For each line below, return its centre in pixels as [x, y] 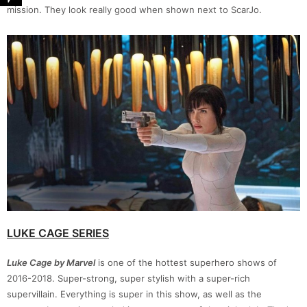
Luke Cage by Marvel [51, 263]
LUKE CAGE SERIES [58, 233]
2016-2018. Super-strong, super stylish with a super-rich [128, 279]
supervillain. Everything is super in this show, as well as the [134, 294]
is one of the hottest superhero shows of [186, 263]
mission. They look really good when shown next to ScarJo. [134, 9]
